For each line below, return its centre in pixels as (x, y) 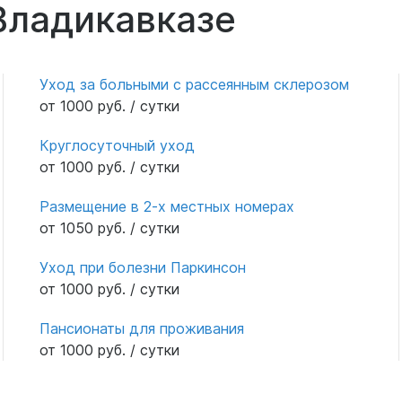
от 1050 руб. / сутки (109, 227)
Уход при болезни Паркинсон (142, 267)
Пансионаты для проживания (141, 328)
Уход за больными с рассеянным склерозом (194, 84)
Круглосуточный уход (117, 145)
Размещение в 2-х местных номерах (166, 206)
